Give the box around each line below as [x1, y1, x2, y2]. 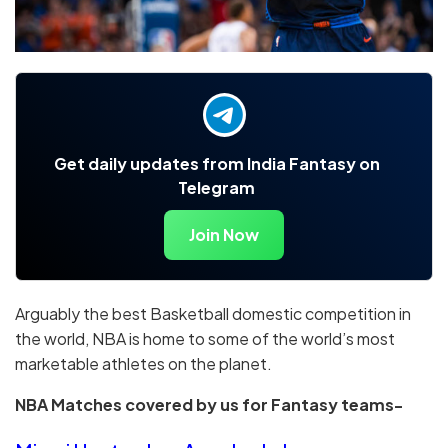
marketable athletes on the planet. [15, 353, 272, 375]
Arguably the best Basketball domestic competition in [15, 303, 411, 325]
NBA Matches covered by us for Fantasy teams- [15, 394, 403, 416]
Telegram [178, 177, 255, 199]
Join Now [189, 224, 259, 246]
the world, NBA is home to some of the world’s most [15, 328, 395, 350]
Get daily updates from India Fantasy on [53, 153, 380, 175]
